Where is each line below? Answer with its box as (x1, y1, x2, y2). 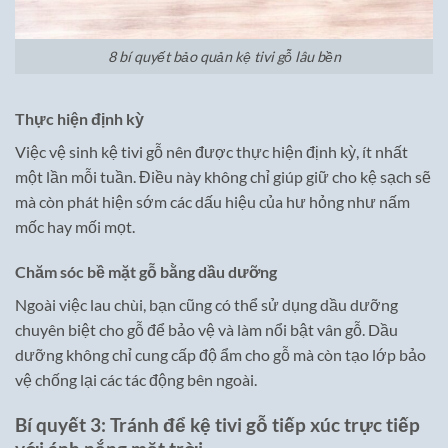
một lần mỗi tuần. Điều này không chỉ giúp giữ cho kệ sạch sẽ (15, 166, 431, 186)
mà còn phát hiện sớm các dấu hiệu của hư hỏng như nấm (15, 191, 410, 211)
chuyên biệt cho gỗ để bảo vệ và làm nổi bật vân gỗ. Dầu (15, 320, 398, 340)
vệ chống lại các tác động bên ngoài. (15, 370, 257, 390)
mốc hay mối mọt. (15, 216, 135, 236)
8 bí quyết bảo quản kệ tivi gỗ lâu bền (107, 47, 341, 65)
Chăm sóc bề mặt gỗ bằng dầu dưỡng (15, 262, 277, 282)
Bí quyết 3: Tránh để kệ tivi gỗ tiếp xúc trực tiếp (15, 413, 420, 437)
